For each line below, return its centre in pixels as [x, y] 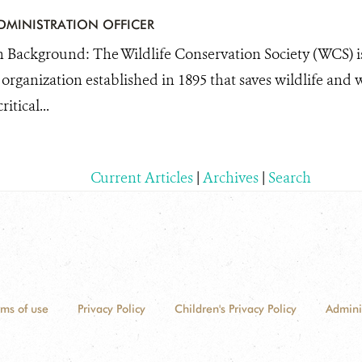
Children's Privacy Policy [236, 309]
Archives [231, 178]
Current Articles [142, 178]
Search [290, 178]
